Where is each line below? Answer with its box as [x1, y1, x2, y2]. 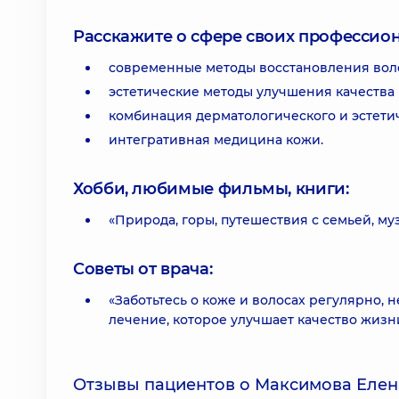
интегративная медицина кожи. [109, 132, 323, 148]
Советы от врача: [73, 259, 213, 279]
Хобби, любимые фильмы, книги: [73, 179, 349, 199]
